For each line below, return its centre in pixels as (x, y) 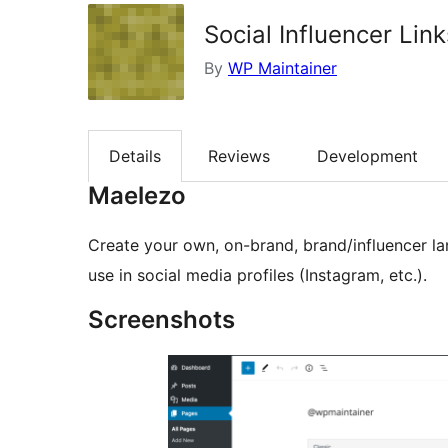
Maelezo (137, 196)
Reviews (239, 156)
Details (135, 156)
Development (367, 156)
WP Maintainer (282, 68)
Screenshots (161, 320)
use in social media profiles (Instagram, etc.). (257, 275)
